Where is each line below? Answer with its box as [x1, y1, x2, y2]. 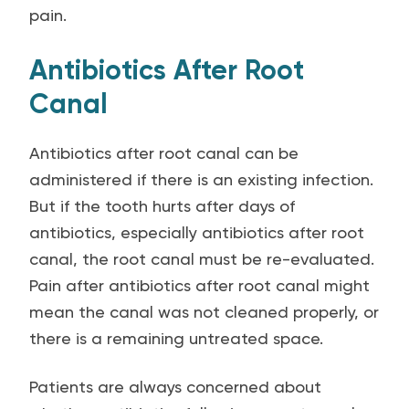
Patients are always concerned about [29, 377, 321, 396]
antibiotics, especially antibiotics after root [29, 223, 364, 242]
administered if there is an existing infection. [29, 170, 373, 189]
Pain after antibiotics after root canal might [29, 276, 370, 295]
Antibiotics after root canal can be [29, 143, 299, 163]
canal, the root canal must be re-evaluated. [29, 249, 374, 268]
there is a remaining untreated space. [29, 329, 323, 348]
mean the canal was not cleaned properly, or [29, 302, 379, 321]
